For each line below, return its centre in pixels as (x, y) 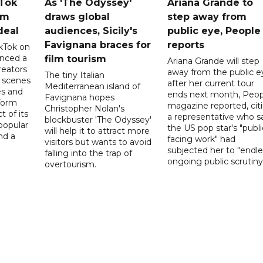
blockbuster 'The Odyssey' (98, 119)
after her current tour (210, 83)
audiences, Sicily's (91, 31)
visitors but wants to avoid (98, 142)
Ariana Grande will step (213, 61)
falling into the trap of (89, 153)
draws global (77, 16)
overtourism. (71, 164)
